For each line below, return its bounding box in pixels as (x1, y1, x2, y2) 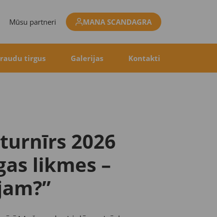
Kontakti (128, 53, 160, 63)
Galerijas (70, 53, 103, 63)
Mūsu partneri (9, 17, 57, 27)
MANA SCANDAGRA (83, 17, 152, 27)
